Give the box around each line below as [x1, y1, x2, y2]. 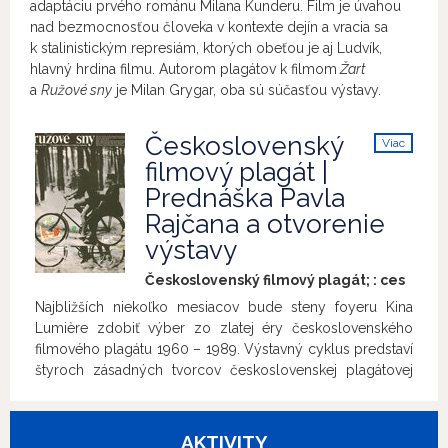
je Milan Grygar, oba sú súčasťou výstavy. [112, 82, 381, 98]
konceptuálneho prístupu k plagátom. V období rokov [35, 425, 413, 441]
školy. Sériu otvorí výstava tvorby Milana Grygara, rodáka [35, 383, 413, 399]
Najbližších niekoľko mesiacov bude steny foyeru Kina [35, 299, 413, 315]
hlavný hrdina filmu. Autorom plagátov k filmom [30, 61, 337, 77]
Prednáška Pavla [145, 183, 345, 213]
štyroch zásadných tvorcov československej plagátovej [35, 362, 413, 378]
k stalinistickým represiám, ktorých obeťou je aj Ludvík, [30, 40, 382, 56]
